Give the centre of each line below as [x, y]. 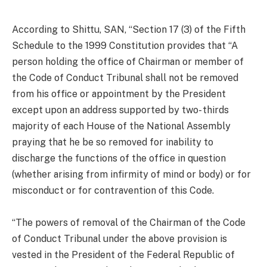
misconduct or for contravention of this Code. [113, 190]
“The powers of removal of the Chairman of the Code [129, 222]
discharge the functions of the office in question [119, 158]
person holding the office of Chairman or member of [128, 61]
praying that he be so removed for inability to [113, 142]
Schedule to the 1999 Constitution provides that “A [125, 45]
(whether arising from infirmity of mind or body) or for [131, 174]
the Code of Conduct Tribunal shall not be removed [125, 77]
